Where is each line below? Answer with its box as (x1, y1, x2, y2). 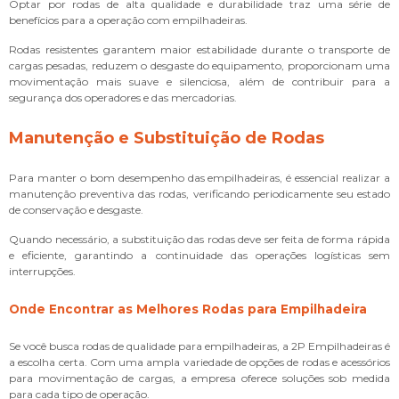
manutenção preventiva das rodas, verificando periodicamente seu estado (9, 186, 390, 200)
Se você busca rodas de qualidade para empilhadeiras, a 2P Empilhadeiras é (9, 338, 390, 353)
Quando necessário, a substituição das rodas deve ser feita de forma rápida (9, 232, 390, 246)
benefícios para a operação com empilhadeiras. (9, 12, 248, 27)
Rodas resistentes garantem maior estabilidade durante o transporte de (9, 42, 390, 56)
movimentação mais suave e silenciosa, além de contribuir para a (9, 74, 390, 88)
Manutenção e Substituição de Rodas (9, 127, 324, 148)
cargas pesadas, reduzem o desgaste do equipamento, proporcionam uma (9, 58, 390, 72)
